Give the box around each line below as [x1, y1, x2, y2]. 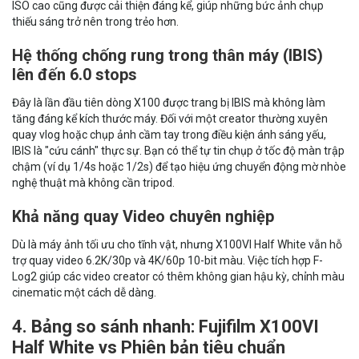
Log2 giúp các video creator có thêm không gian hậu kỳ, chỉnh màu [12, 270, 345, 284]
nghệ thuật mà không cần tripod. [12, 176, 175, 190]
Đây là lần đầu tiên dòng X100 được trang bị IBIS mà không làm [12, 96, 325, 110]
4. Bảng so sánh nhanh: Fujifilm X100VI [12, 317, 319, 337]
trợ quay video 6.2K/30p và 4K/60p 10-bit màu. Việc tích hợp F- [12, 254, 323, 268]
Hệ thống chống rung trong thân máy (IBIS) [12, 46, 323, 66]
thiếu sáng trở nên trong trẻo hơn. [12, 15, 179, 29]
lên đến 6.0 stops [12, 65, 137, 85]
